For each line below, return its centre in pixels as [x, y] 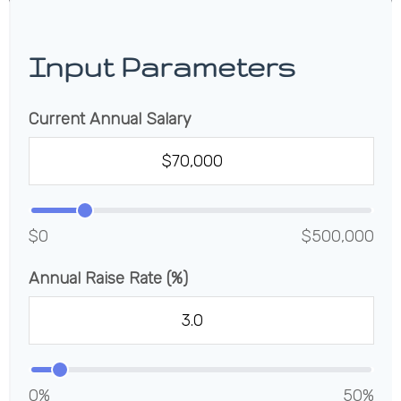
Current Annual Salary [110, 119]
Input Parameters [162, 67]
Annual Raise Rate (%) [108, 278]
